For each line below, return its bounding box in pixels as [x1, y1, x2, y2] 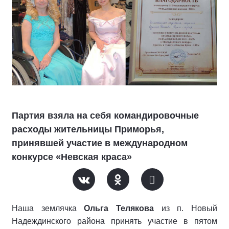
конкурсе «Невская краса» [12, 152, 132, 162]
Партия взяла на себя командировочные [12, 110, 199, 121]
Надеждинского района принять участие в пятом [12, 217, 217, 225]
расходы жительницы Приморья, [12, 124, 164, 134]
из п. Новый [154, 204, 218, 213]
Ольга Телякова [84, 204, 154, 213]
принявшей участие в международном [12, 138, 188, 148]
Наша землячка [12, 204, 84, 213]
